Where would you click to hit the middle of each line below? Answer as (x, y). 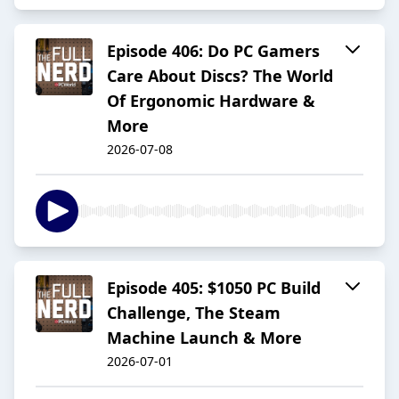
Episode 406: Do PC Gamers (213, 51)
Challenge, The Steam (194, 313)
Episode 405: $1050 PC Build (214, 288)
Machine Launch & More (204, 338)
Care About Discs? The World (220, 76)
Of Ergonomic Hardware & (211, 101)
